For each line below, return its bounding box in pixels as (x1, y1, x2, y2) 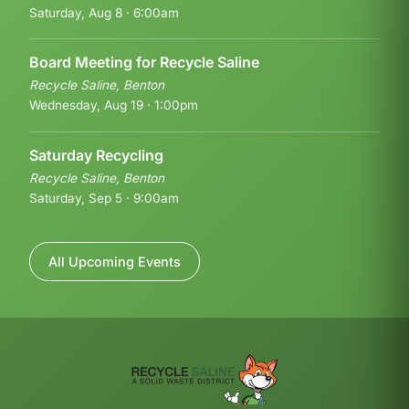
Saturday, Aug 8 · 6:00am (29, 5, 179, 20)
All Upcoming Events (48, 253, 181, 269)
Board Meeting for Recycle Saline (29, 53, 259, 72)
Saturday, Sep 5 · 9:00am (29, 190, 179, 205)
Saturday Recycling (29, 145, 163, 164)
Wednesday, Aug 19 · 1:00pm (29, 98, 198, 113)
